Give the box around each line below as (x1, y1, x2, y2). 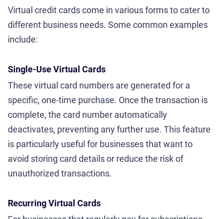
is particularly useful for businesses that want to (8, 138, 193, 149)
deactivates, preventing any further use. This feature (8, 124, 211, 134)
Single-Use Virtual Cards (8, 64, 106, 74)
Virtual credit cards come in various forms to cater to (8, 4, 210, 15)
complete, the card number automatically (8, 109, 167, 120)
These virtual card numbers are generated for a (8, 80, 190, 90)
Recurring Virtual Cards (8, 197, 101, 208)
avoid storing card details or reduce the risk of (8, 153, 183, 164)
